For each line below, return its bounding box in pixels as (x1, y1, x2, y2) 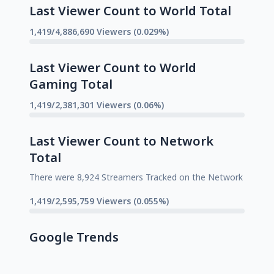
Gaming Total (29, 75, 113, 92)
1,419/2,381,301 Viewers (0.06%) (29, 98, 164, 111)
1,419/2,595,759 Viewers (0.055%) (29, 194, 169, 207)
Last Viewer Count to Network (29, 132, 213, 149)
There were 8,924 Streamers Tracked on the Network (29, 171, 243, 183)
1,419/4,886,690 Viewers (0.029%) (29, 25, 169, 37)
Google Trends (29, 228, 119, 245)
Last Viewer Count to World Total (29, 2, 231, 19)
